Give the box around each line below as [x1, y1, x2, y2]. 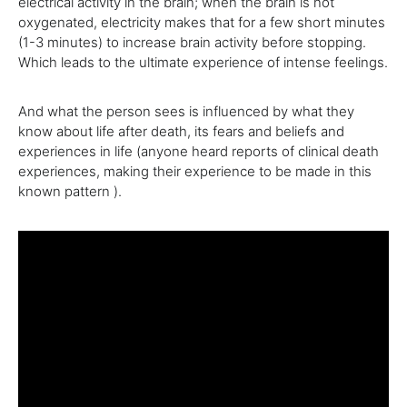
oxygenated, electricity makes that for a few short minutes [18, 14, 385, 31]
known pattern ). [18, 183, 122, 200]
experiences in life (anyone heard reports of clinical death [18, 143, 379, 160]
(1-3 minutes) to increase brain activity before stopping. [18, 34, 366, 51]
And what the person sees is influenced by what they [18, 103, 354, 120]
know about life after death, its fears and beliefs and [18, 123, 344, 140]
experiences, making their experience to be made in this [18, 163, 372, 180]
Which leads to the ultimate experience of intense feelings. [18, 54, 388, 71]
